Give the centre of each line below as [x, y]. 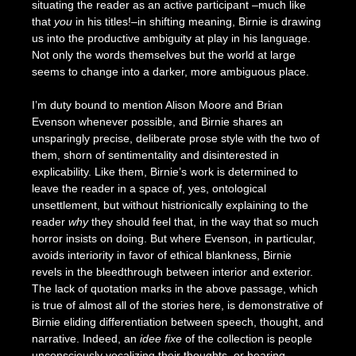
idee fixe [162, 339]
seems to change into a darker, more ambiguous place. [172, 72]
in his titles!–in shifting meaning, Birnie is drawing [196, 22]
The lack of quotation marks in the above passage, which [174, 289]
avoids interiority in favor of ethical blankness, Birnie [161, 255]
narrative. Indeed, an [85, 339]
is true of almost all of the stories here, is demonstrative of [177, 306]
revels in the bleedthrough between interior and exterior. [172, 272]
